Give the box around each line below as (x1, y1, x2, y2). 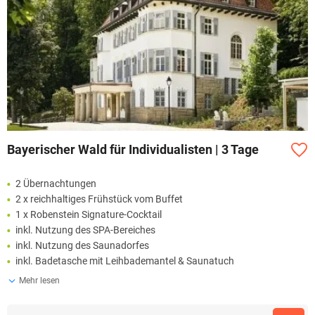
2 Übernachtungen (15, 178, 96, 189)
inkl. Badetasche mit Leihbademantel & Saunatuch (15, 255, 234, 266)
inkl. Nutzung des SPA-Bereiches (15, 224, 155, 236)
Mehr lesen (19, 276, 60, 285)
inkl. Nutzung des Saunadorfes (15, 240, 149, 251)
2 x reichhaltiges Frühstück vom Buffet (15, 193, 183, 205)
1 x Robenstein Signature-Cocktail (15, 209, 162, 220)
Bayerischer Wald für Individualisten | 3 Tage (7, 142, 259, 157)
